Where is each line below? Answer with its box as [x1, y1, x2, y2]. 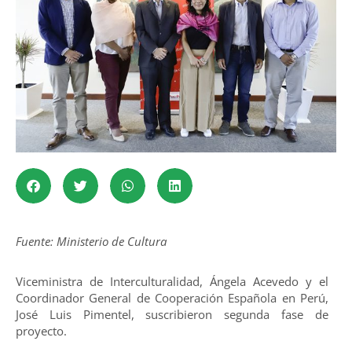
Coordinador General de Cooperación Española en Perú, [16, 290, 328, 306]
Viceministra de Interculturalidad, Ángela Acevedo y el [16, 273, 328, 290]
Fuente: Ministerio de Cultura [16, 233, 170, 249]
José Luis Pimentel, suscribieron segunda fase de [16, 306, 328, 323]
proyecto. [16, 323, 67, 339]
